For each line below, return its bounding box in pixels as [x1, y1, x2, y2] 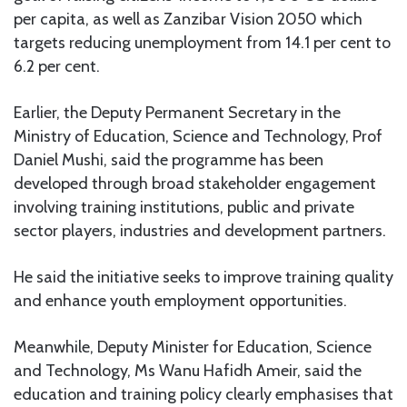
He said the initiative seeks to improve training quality [14, 266, 393, 287]
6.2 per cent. [14, 55, 100, 76]
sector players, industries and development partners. [14, 220, 386, 241]
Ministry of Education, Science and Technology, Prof [14, 125, 382, 146]
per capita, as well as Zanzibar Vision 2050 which [14, 8, 362, 29]
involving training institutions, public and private [14, 196, 354, 217]
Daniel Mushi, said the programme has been [14, 149, 323, 170]
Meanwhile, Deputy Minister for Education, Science [14, 336, 372, 357]
